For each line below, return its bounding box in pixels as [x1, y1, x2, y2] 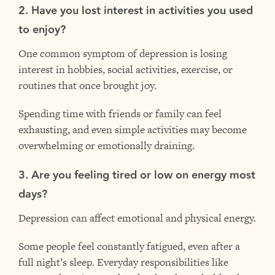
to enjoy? [18, 21, 66, 39]
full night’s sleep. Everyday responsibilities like [18, 255, 228, 269]
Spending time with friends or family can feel [18, 106, 222, 121]
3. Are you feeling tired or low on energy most [18, 166, 255, 184]
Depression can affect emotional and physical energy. [18, 211, 256, 225]
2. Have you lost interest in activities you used [18, 2, 253, 20]
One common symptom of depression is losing [18, 46, 227, 61]
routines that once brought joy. [18, 78, 157, 93]
